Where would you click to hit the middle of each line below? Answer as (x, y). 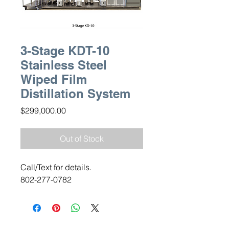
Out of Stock (82, 139)
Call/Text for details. (57, 167)
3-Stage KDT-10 (65, 51)
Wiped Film (54, 79)
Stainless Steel (64, 65)
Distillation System (75, 94)
